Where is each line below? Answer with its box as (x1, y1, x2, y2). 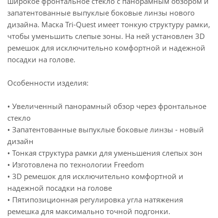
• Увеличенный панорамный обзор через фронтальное (7, 101, 206, 111)
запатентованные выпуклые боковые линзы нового (7, 8, 195, 18)
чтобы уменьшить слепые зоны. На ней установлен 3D (7, 31, 205, 41)
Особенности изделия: (7, 78, 89, 88)
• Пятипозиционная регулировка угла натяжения (7, 195, 183, 204)
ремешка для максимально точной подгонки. (7, 206, 170, 216)
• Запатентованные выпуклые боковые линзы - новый (7, 125, 204, 134)
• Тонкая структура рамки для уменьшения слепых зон (7, 148, 202, 158)
